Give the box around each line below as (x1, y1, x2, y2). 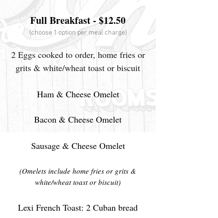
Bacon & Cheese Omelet (34, 113, 122, 125)
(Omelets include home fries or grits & (19, 166, 136, 176)
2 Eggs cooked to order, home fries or (11, 49, 145, 60)
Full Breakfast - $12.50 (30, 13, 126, 27)
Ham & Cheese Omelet (36, 88, 119, 100)
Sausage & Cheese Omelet (31, 140, 125, 151)
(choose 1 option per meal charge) (29, 29, 127, 37)
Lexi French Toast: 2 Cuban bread (18, 201, 138, 213)
